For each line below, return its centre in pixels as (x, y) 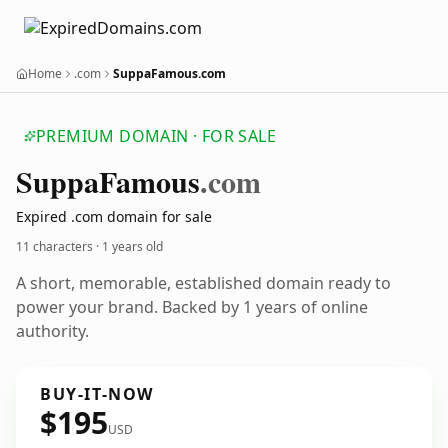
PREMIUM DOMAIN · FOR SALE (156, 136)
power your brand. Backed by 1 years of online (192, 307)
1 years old (132, 246)
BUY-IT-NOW (97, 394)
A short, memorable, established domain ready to (203, 283)
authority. (52, 331)
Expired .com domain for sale (114, 216)
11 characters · (59, 246)
